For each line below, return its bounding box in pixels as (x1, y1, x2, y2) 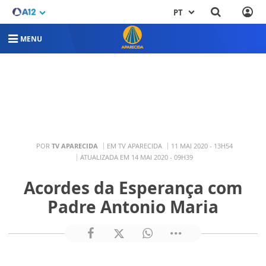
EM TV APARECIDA (107, 141, 162, 150)
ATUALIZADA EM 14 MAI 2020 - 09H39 (80, 152, 193, 161)
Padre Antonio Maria (47, 195, 218, 218)
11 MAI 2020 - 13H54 (171, 141, 233, 150)
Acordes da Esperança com (23, 176, 243, 199)
